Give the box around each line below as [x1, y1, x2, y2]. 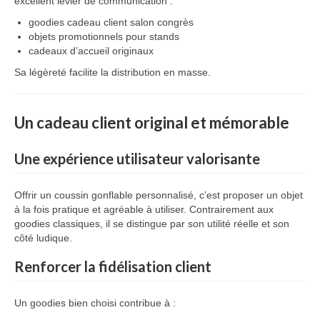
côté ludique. [14, 232, 72, 244]
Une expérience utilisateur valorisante [14, 150, 260, 167]
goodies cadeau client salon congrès [29, 16, 194, 28]
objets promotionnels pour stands [29, 31, 179, 42]
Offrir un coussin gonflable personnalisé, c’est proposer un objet [14, 189, 303, 201]
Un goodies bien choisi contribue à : [14, 297, 176, 309]
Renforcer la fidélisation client [14, 258, 211, 275]
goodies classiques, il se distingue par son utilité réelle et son [14, 218, 289, 229]
